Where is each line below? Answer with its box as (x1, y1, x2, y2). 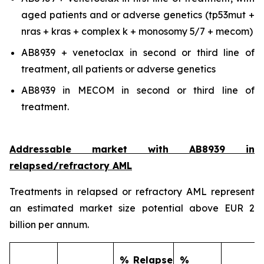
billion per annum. (9, 219, 89, 230)
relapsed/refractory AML (9, 160, 132, 171)
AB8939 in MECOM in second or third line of (21, 84, 255, 96)
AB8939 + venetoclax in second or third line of (21, 47, 255, 58)
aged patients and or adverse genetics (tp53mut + (21, 9, 255, 21)
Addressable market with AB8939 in (9, 143, 255, 155)
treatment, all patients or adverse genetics (21, 63, 216, 75)
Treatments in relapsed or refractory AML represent (9, 186, 255, 197)
